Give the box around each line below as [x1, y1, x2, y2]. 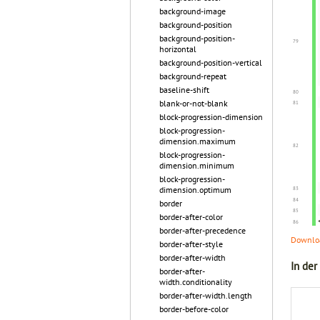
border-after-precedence [159, 225, 246, 236]
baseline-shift [159, 84, 209, 95]
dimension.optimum [159, 184, 231, 195]
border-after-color [159, 211, 223, 222]
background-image [159, 6, 226, 16]
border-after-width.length [159, 290, 252, 301]
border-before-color [159, 304, 229, 314]
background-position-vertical [159, 57, 262, 68]
